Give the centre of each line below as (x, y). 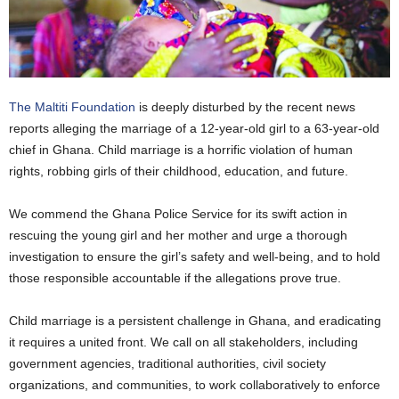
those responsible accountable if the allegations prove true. (175, 278)
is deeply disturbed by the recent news (245, 107)
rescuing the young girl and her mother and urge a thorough (178, 235)
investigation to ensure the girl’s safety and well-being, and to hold (195, 256)
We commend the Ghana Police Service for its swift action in (178, 214)
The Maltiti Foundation (72, 107)
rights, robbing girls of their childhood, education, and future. (179, 171)
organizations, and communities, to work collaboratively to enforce (195, 385)
